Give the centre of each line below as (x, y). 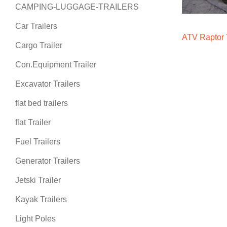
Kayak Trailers (41, 199)
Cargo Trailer (39, 45)
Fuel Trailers (38, 142)
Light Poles (35, 219)
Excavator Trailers (48, 84)
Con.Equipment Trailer (56, 65)
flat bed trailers (42, 103)
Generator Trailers (48, 161)
